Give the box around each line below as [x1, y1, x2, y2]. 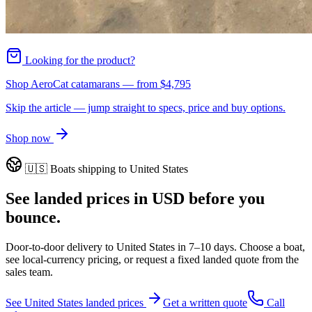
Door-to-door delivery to [6, 240, 116, 253]
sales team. [6, 265, 53, 278]
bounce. [6, 208, 61, 226]
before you [185, 189, 265, 208]
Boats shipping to [47, 162, 130, 175]
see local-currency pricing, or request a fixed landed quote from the [6, 253, 299, 265]
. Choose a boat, [234, 240, 305, 253]
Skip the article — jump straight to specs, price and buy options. [6, 101, 286, 114]
